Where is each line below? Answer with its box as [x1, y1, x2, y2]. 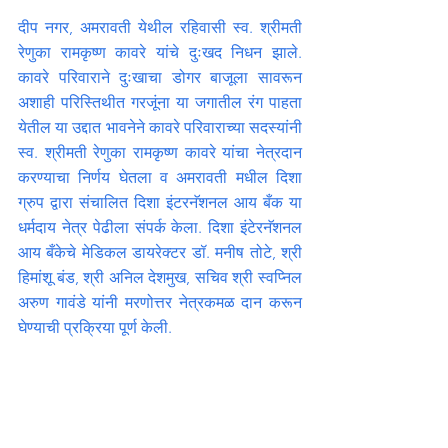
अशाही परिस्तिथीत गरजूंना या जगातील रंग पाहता [18, 93, 302, 112]
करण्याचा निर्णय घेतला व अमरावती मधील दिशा [18, 168, 302, 187]
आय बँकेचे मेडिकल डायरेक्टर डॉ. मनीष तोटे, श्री [18, 243, 302, 262]
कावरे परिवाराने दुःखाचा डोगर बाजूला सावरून [18, 68, 302, 87]
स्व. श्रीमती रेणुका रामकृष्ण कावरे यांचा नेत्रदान [18, 143, 302, 162]
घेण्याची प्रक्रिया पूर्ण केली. [18, 318, 172, 337]
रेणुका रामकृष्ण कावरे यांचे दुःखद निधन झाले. [18, 43, 302, 62]
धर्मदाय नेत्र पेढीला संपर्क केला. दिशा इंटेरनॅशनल [18, 218, 302, 237]
